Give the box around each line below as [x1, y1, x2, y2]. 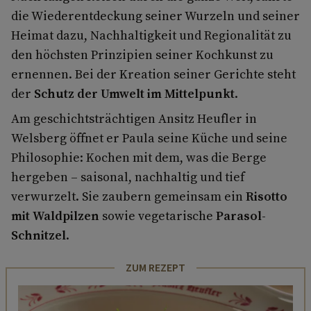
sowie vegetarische [99, 206, 216, 224]
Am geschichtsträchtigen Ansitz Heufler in [11, 109, 257, 127]
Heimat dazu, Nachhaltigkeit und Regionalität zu [11, 26, 292, 44]
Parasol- [216, 206, 266, 224]
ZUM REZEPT [126, 260, 185, 276]
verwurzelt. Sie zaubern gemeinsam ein [11, 187, 246, 205]
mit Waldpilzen [11, 206, 99, 224]
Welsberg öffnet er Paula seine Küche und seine [11, 128, 287, 146]
